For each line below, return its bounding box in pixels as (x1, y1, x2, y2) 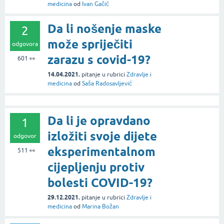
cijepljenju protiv (47, 160, 144, 175)
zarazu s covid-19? (47, 52, 150, 67)
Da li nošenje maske (47, 21, 161, 36)
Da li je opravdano (47, 113, 150, 128)
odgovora (12, 40, 38, 48)
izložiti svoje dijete (47, 129, 157, 144)
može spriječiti (47, 37, 132, 52)
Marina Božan (82, 203, 119, 210)
